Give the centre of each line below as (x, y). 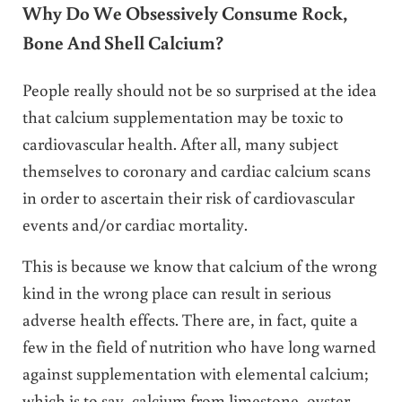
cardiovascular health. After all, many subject (180, 143)
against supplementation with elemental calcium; (195, 372)
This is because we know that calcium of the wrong (199, 265)
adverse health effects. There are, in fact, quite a (190, 319)
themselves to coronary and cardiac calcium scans (196, 170)
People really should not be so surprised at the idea (199, 89)
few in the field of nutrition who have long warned (199, 345)
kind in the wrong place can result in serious (176, 292)
